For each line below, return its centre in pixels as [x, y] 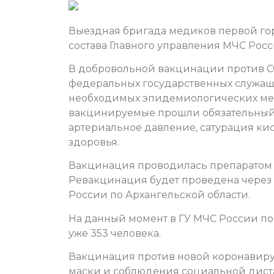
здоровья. [94, 143]
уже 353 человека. [115, 233]
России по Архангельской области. [159, 195]
